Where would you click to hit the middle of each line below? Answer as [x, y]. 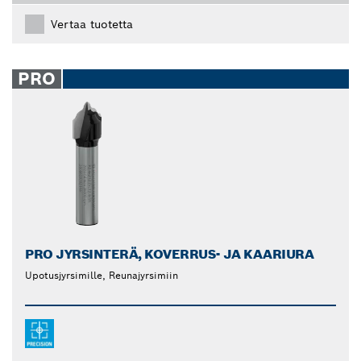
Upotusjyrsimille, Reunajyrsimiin [102, 275]
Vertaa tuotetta [92, 24]
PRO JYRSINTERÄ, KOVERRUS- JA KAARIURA [170, 254]
